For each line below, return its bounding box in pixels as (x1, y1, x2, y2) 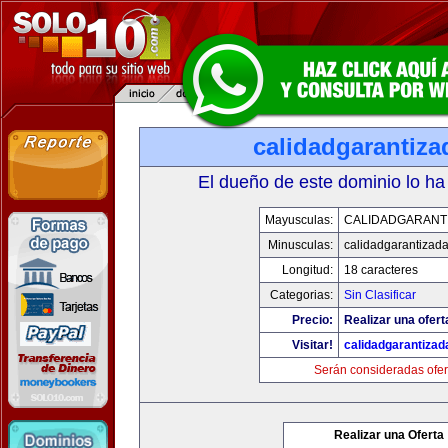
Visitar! (292, 338, 333, 352)
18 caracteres (344, 263, 418, 277)
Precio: (292, 313, 333, 327)
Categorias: (270, 288, 333, 302)
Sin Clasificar (344, 288, 416, 302)
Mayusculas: (265, 213, 333, 227)
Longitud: (282, 263, 333, 277)
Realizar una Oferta (334, 428, 444, 442)
